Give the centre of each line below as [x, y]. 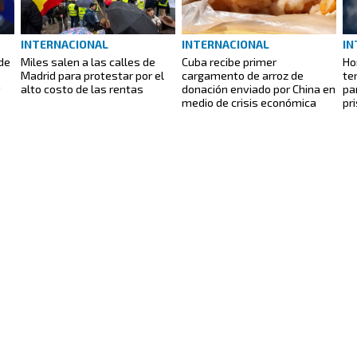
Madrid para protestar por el [92, 75]
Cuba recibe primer [229, 61]
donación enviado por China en [259, 88]
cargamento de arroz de [243, 75]
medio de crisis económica [249, 102]
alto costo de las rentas [82, 88]
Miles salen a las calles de [88, 61]
